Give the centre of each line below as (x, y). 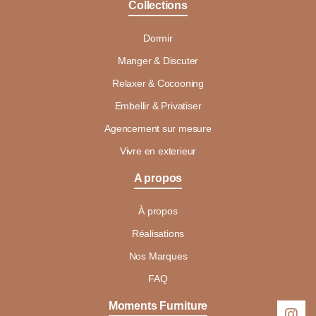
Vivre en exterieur (158, 151)
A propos (158, 178)
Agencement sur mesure (158, 128)
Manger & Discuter (158, 60)
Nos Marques (158, 256)
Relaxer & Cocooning (158, 83)
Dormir (158, 38)
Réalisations (158, 233)
